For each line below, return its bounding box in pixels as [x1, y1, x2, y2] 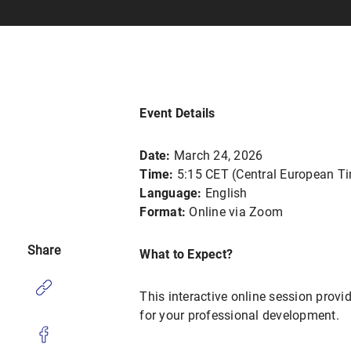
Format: [139, 204, 186, 219]
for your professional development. [139, 308, 339, 323]
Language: [139, 186, 202, 201]
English [201, 186, 248, 201]
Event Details [139, 106, 215, 121]
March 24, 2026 [170, 148, 263, 163]
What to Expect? [139, 247, 233, 262]
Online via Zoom [186, 204, 284, 219]
